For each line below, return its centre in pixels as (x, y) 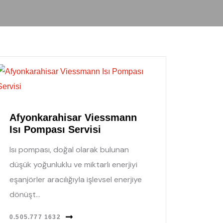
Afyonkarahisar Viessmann (73, 117)
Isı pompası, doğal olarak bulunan (69, 150)
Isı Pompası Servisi (55, 129)
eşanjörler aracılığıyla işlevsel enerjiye (76, 179)
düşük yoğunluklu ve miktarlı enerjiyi (73, 165)
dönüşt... (25, 194)
